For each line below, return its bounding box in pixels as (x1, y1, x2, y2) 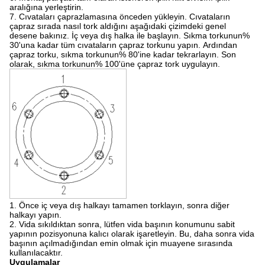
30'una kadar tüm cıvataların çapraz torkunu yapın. (9, 40, 201, 50)
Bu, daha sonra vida (179, 229, 254, 238)
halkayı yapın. (9, 210, 62, 219)
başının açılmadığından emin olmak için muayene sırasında (9, 238, 232, 248)
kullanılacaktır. (9, 248, 63, 257)
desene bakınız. (9, 31, 69, 40)
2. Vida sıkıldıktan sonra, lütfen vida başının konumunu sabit (9, 219, 235, 229)
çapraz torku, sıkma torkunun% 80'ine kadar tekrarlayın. (9, 50, 219, 59)
